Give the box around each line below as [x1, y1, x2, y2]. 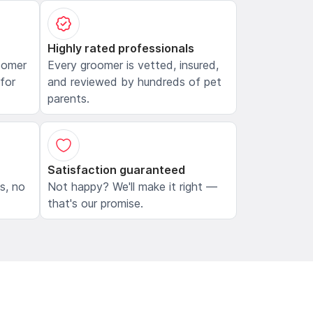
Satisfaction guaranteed [48, 163, 186, 177]
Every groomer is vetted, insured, [48, 58, 219, 73]
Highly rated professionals [48, 41, 195, 56]
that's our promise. [48, 196, 144, 211]
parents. [48, 92, 90, 106]
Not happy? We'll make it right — [48, 180, 218, 194]
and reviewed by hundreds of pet [48, 75, 222, 89]
